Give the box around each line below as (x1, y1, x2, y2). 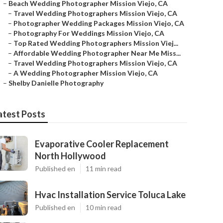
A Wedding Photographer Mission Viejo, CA (13, 69, 158, 77)
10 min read (86, 203, 121, 212)
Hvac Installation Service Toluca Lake (35, 189, 186, 200)
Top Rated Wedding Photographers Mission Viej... (13, 39, 178, 47)
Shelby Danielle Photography (8, 79, 104, 87)
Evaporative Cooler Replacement (35, 138, 169, 149)
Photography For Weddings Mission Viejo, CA (13, 29, 164, 37)
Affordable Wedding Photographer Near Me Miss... (13, 49, 181, 57)
